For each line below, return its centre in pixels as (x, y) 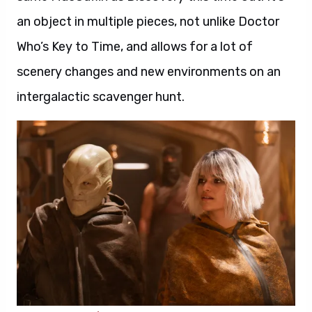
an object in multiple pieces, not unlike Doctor (148, 21)
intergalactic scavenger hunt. (101, 96)
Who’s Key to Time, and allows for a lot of (135, 46)
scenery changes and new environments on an (149, 71)
